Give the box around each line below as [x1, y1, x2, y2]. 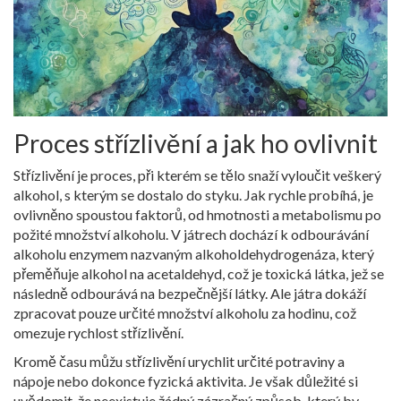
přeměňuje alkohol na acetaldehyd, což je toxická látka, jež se [13, 264, 384, 282]
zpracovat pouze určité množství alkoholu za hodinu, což [13, 303, 356, 321]
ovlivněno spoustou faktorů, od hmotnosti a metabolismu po [13, 205, 381, 223]
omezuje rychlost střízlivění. [13, 323, 183, 341]
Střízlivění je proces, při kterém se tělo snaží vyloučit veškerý [13, 166, 381, 183]
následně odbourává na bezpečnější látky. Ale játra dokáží [13, 284, 366, 302]
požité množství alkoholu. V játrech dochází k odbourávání [13, 225, 369, 243]
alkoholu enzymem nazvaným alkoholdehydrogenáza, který [13, 244, 374, 262]
